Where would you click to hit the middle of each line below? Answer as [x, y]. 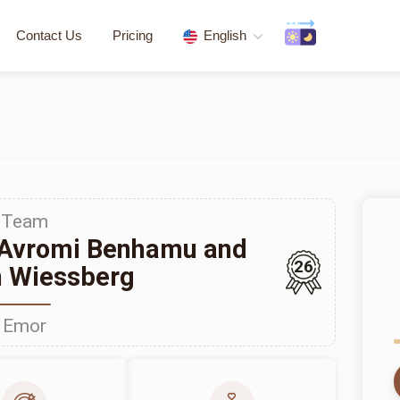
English [225, 35]
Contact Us [49, 35]
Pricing [133, 35]
